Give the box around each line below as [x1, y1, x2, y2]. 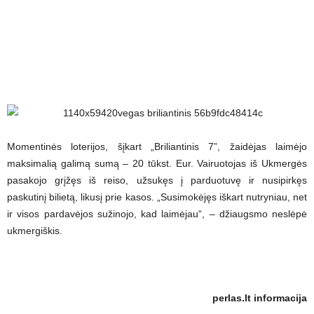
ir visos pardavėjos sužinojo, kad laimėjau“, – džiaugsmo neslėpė [7, 208, 307, 219]
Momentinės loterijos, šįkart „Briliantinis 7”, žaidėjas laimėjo [7, 141, 307, 152]
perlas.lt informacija [212, 292, 307, 303]
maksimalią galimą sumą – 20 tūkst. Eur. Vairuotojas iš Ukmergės [7, 158, 307, 169]
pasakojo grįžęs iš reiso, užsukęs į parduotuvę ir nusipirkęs [7, 175, 307, 186]
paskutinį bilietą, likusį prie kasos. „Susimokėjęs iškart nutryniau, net [7, 191, 307, 203]
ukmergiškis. [7, 225, 62, 236]
